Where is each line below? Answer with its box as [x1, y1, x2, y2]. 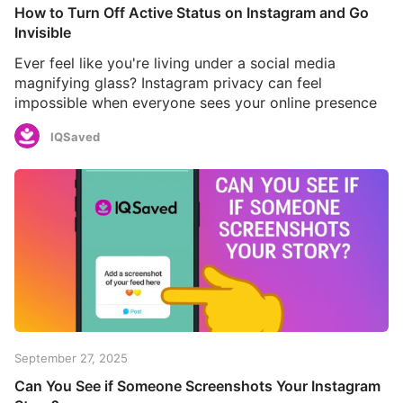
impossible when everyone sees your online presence [14, 93, 377, 112]
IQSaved [50, 130, 100, 145]
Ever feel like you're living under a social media [14, 53, 336, 72]
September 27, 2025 [14, 350, 128, 365]
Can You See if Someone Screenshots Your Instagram [14, 376, 381, 395]
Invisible [14, 22, 71, 41]
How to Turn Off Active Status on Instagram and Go [14, 3, 369, 22]
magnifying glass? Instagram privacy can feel [14, 73, 322, 92]
